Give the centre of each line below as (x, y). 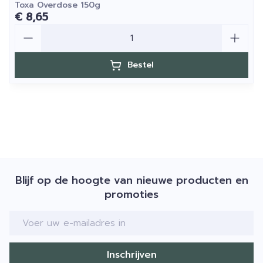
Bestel (140, 65)
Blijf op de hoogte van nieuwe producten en (131, 180)
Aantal (29, 29)
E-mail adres (38, 216)
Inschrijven (131, 255)
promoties (131, 194)
